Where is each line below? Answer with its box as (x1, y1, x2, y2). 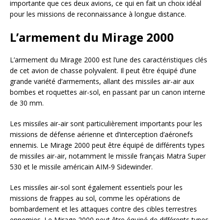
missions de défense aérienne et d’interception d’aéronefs (10, 129, 193, 139)
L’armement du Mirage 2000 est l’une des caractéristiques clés (10, 55, 207, 64)
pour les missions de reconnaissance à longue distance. (10, 9, 186, 19)
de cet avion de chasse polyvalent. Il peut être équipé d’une (10, 65, 196, 75)
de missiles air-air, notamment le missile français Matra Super (10, 151, 206, 161)
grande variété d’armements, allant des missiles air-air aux (10, 76, 194, 86)
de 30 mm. (10, 98, 44, 108)
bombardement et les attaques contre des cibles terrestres (10, 204, 197, 214)
